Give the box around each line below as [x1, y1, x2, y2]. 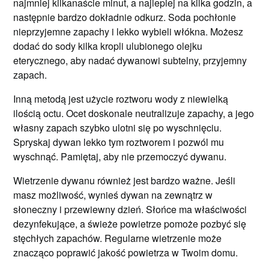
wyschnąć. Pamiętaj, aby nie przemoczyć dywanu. [13, 150, 227, 163]
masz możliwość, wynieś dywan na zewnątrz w [13, 188, 213, 202]
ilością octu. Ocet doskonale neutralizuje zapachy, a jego [13, 106, 255, 120]
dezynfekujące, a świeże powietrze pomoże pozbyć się [13, 217, 247, 231]
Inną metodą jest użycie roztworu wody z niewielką [13, 92, 229, 106]
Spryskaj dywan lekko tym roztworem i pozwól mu [13, 135, 225, 149]
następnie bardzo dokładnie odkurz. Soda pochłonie [13, 10, 237, 24]
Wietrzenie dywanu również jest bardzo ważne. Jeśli [13, 174, 236, 187]
